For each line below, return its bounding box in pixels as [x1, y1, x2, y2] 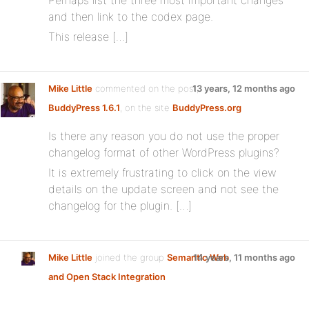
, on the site [120, 102, 172, 113]
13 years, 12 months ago [192, 83, 295, 94]
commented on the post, [92, 83, 199, 94]
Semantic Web [167, 252, 229, 263]
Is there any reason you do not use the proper [48, 129, 279, 143]
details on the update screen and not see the [48, 182, 279, 196]
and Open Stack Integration [48, 271, 166, 282]
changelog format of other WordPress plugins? [48, 146, 279, 159]
